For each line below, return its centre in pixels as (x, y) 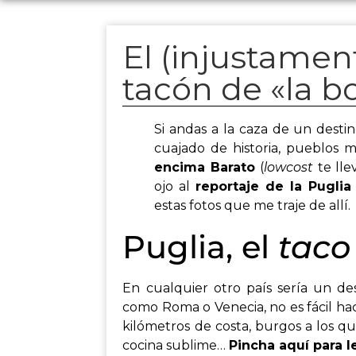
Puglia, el (201, 247)
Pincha (254, 345)
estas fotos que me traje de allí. (253, 205)
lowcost (288, 167)
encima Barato (205, 167)
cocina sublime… (176, 345)
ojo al (175, 186)
